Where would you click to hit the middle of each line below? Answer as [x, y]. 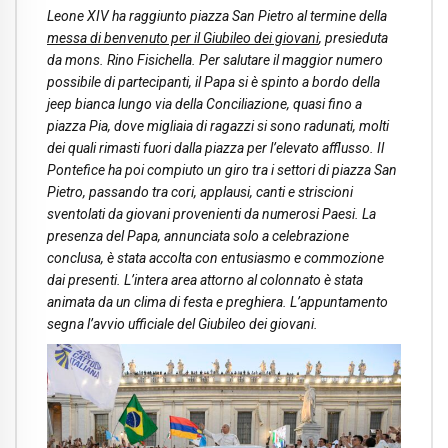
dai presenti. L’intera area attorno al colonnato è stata [205, 280]
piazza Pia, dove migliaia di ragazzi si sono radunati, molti [218, 126]
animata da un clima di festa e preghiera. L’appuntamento [217, 302]
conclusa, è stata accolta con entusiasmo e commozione [215, 258]
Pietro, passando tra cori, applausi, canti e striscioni [200, 192]
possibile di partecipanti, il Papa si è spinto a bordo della [213, 82]
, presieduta [353, 38]
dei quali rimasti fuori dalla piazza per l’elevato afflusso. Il [215, 148]
